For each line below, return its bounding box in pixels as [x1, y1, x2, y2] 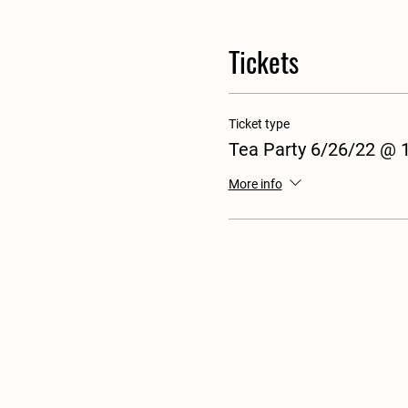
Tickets [228, 41, 299, 82]
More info [228, 176, 282, 191]
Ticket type [228, 117, 290, 131]
